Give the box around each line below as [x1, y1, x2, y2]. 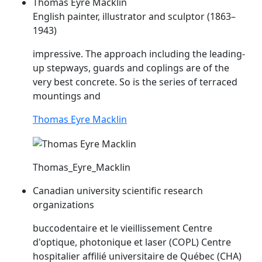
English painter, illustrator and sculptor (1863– [33, 10, 236, 23]
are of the [184, 61, 229, 75]
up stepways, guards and [33, 61, 146, 75]
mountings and [33, 89, 101, 103]
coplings [146, 61, 184, 75]
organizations [33, 198, 94, 212]
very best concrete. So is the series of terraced [33, 75, 237, 89]
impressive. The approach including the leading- [33, 47, 245, 61]
